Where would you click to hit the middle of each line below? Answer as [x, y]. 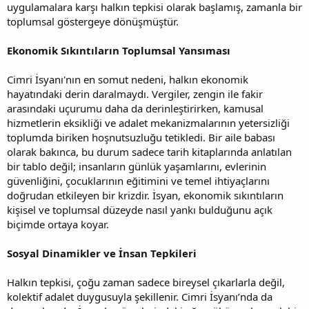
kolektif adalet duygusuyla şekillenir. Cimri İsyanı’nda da [140, 296]
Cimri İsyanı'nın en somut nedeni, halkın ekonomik [128, 79]
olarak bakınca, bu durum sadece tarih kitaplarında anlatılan [149, 151]
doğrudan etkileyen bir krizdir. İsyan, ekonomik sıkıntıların [145, 195]
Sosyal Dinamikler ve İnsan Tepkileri [102, 253]
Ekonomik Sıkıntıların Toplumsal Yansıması [119, 50]
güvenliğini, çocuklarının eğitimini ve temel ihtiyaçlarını [138, 180]
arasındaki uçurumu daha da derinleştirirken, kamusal [135, 108]
